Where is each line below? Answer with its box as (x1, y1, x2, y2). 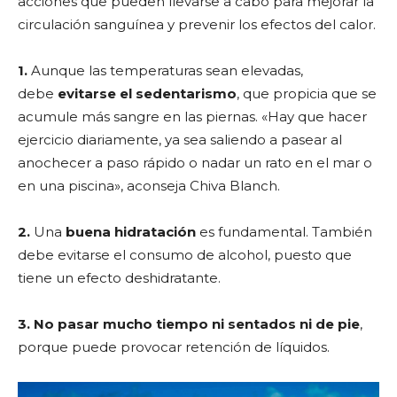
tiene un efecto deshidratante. (18, 269, 221, 286)
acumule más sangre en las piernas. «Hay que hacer (18, 107, 367, 125)
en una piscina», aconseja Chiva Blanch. (18, 176, 280, 194)
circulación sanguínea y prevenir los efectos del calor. (18, 15, 376, 33)
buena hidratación (66, 222, 196, 240)
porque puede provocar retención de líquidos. (18, 338, 330, 355)
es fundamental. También (196, 222, 372, 240)
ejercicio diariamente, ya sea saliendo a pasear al (18, 130, 342, 148)
